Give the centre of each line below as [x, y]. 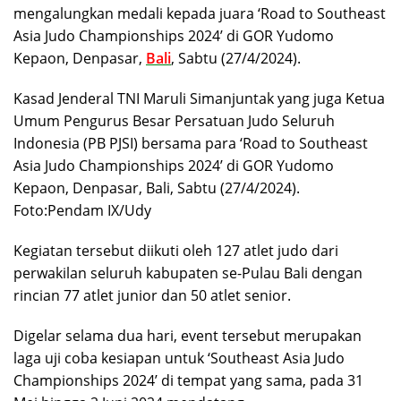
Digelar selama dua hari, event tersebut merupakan [188, 335]
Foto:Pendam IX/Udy [82, 210]
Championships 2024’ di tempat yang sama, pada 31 [188, 380]
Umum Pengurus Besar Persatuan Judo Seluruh [174, 120]
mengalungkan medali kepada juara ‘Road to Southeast [200, 13]
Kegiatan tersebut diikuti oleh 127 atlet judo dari [176, 250]
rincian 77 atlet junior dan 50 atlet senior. [152, 295]
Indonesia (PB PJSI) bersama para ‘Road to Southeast [191, 143]
